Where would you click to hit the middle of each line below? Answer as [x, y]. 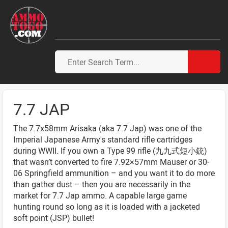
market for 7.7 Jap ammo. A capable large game [100, 195]
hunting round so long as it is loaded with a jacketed [107, 207]
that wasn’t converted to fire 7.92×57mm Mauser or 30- [111, 162]
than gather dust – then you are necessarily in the [102, 184]
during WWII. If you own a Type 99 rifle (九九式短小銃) [110, 151]
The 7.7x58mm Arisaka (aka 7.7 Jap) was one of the [107, 128]
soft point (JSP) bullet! [54, 218]
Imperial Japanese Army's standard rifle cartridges [103, 139]
